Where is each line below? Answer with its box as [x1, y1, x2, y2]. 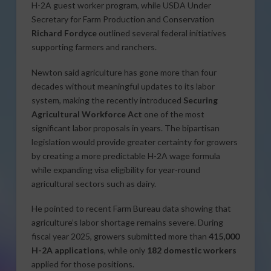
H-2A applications [31, 245, 104, 255]
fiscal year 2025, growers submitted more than [31, 231, 209, 241]
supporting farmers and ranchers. [31, 42, 157, 53]
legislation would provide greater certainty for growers [31, 136, 238, 147]
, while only [103, 245, 147, 255]
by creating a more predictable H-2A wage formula [31, 150, 220, 161]
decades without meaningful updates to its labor [31, 80, 215, 91]
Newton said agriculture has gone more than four [31, 67, 217, 77]
